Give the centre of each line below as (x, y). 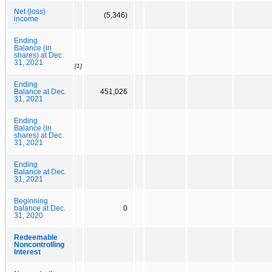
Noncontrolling (39, 244)
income (26, 19)
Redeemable (36, 237)
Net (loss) (30, 11)
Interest (27, 252)
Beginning (31, 201)
